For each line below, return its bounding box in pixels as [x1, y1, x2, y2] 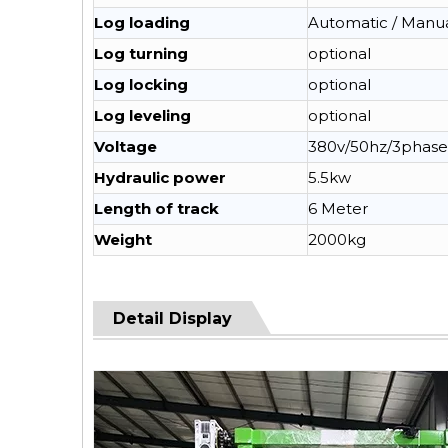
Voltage [94, 137, 157, 156]
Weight [94, 230, 152, 249]
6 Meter [308, 199, 368, 218]
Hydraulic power [94, 168, 226, 187]
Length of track [94, 199, 219, 218]
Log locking [94, 75, 188, 94]
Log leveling [94, 106, 191, 125]
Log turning [94, 44, 188, 63]
